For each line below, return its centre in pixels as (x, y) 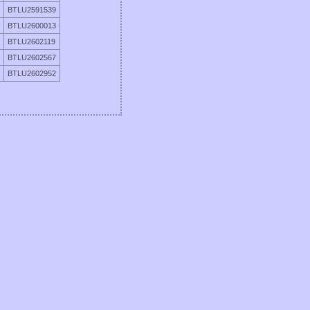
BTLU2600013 (32, 25)
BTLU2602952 (32, 73)
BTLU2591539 (32, 9)
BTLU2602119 (31, 41)
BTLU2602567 (32, 57)
